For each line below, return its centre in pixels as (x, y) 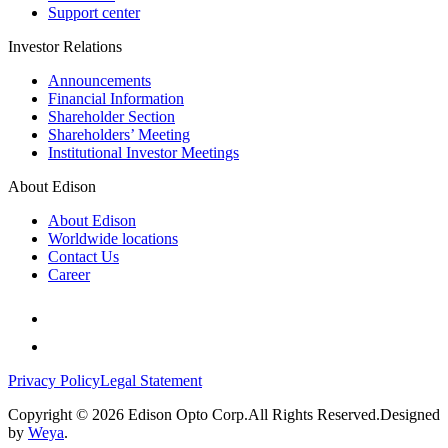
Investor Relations (65, 46)
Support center (94, 12)
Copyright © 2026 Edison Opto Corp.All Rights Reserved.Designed (224, 414)
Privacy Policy (54, 380)
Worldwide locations (113, 238)
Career (69, 274)
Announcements (99, 80)
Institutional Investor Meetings (143, 152)
